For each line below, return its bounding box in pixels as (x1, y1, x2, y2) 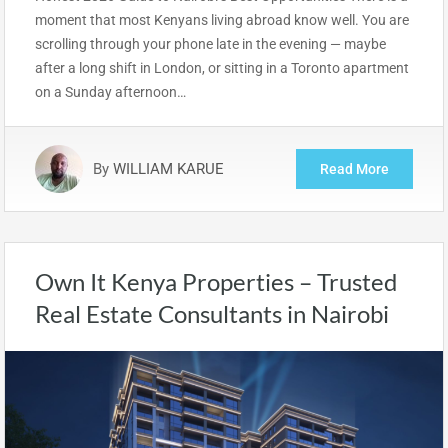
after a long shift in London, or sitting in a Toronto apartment (35, 59, 409, 76)
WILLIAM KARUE (113, 159, 224, 178)
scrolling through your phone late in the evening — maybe (35, 35, 386, 52)
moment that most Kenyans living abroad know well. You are (35, 11, 409, 28)
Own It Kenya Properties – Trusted (35, 266, 397, 296)
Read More (320, 160, 389, 177)
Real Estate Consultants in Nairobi (35, 298, 389, 328)
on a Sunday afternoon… (35, 83, 186, 100)
